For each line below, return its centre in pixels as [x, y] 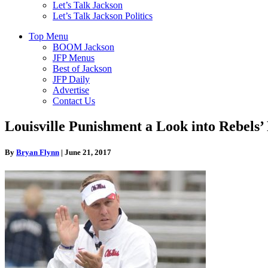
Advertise [71, 90]
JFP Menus [74, 57]
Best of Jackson [82, 68]
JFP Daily [71, 79]
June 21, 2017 [88, 152]
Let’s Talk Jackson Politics [103, 16]
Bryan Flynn [38, 152]
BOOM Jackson [83, 47]
